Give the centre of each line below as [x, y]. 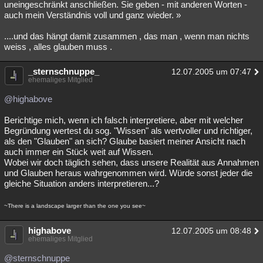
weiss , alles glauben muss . [58, 47]
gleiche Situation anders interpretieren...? [82, 183]
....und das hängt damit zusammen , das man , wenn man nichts [127, 36]
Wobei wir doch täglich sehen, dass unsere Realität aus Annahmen [131, 162]
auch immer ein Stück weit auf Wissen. [79, 152]
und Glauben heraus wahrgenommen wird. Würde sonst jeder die [128, 173]
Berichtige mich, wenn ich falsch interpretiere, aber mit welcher [124, 120]
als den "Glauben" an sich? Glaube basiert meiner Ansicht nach [125, 141]
